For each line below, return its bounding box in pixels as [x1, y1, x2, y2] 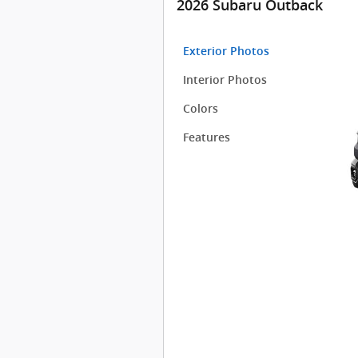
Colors [182, 101, 218, 115]
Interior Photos [182, 73, 267, 86]
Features [182, 130, 230, 144]
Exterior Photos [182, 44, 269, 58]
